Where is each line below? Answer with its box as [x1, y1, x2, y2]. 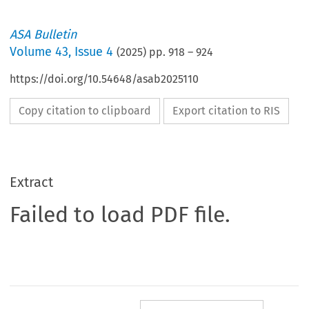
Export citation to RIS [172, 104, 281, 118]
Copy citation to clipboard [19, 104, 152, 118]
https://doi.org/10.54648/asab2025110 [10, 72, 199, 86]
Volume [10, 44, 56, 60]
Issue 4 [74, 44, 114, 60]
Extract [10, 174, 54, 191]
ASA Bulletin [10, 27, 78, 43]
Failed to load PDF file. [10, 201, 231, 228]
